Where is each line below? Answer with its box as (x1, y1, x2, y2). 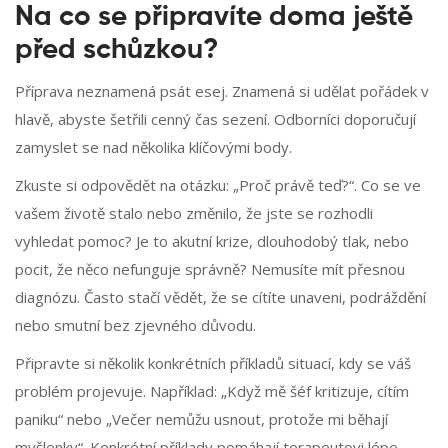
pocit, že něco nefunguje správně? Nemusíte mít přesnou (15, 259, 405, 280)
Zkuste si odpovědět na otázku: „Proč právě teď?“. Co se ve (15, 175, 421, 196)
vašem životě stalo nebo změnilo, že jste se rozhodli (15, 203, 373, 224)
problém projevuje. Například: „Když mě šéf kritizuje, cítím (15, 381, 409, 402)
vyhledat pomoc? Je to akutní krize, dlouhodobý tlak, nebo (15, 231, 409, 252)
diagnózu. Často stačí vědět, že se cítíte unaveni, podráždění (15, 287, 426, 308)
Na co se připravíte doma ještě (15, 3, 413, 32)
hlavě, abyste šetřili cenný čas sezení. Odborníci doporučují (15, 109, 416, 130)
